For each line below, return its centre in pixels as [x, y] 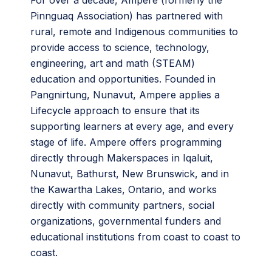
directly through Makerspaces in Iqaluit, [122, 158]
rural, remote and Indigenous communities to [134, 32]
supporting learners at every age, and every [132, 127]
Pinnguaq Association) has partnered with [127, 16]
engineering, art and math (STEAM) [113, 63]
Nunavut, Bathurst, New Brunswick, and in [130, 174]
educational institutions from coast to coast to [135, 237]
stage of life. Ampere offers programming [126, 142]
